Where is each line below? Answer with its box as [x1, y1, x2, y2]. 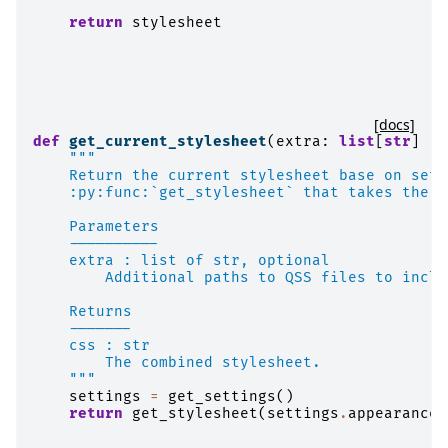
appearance [348, 405, 438, 423]
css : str [33, 337, 150, 355]
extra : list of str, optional [33, 252, 330, 270]
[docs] [374, 115, 415, 135]
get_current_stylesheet [69, 133, 267, 151]
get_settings [168, 388, 276, 406]
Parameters [33, 218, 159, 236]
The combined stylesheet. [33, 354, 321, 372]
